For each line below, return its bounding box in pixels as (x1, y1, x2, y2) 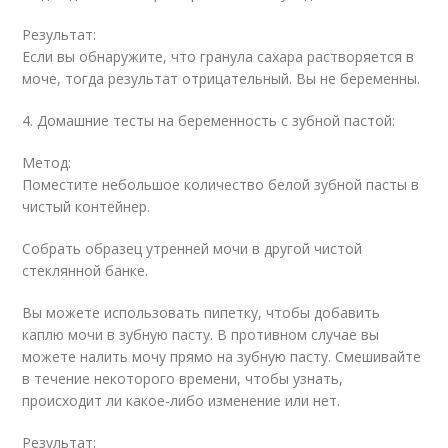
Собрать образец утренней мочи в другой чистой (22, 239, 363, 258)
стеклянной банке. (22, 261, 149, 280)
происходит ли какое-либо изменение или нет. (22, 391, 341, 410)
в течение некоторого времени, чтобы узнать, (22, 369, 344, 388)
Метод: (22, 153, 72, 172)
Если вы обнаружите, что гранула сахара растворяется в (22, 47, 415, 66)
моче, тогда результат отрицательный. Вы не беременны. (22, 69, 421, 88)
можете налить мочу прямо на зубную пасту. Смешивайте (22, 347, 422, 366)
